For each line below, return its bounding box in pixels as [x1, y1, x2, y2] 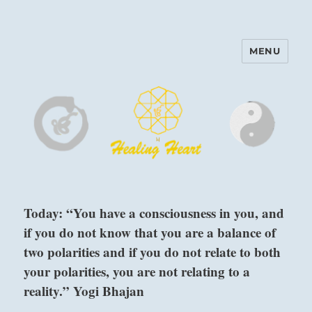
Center [24, 70, 82, 91]
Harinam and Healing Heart [24, 51, 256, 71]
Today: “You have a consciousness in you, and [24, 203, 285, 223]
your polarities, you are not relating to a [24, 262, 251, 281]
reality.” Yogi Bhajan [24, 281, 145, 301]
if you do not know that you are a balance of [24, 223, 276, 242]
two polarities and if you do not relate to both [24, 242, 281, 262]
